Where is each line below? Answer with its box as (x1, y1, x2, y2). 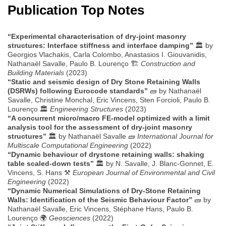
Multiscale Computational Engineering (8, 141, 128, 150)
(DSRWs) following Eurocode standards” (8, 87, 148, 95)
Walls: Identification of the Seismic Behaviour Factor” (8, 196, 192, 204)
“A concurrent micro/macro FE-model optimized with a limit (8, 114, 210, 123)
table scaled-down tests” (8, 159, 94, 168)
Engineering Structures (50, 105, 123, 114)
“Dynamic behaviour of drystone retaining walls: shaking (8, 150, 204, 159)
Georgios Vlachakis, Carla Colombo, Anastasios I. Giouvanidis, (8, 50, 207, 59)
